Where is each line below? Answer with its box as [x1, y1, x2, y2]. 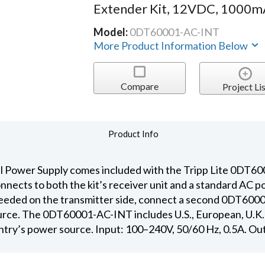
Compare [120, 80, 159, 92]
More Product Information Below [93, 39, 250, 53]
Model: [93, 25, 130, 39]
